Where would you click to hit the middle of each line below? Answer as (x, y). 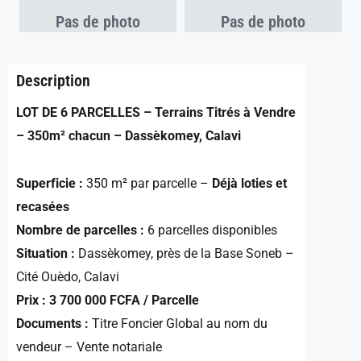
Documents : (52, 323)
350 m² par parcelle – (147, 183)
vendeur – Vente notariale (89, 346)
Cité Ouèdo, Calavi (68, 276)
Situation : (46, 253)
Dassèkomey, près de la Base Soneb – (185, 253)
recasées (43, 206)
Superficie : (50, 183)
